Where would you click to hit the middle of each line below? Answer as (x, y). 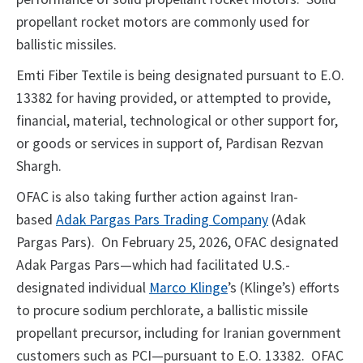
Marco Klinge (188, 288)
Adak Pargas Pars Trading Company (162, 220)
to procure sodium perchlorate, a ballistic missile (162, 311)
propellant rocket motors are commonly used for (163, 22)
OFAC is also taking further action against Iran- (157, 197)
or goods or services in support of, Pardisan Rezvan (170, 144)
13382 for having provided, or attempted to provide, (173, 98)
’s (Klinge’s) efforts (284, 288)
